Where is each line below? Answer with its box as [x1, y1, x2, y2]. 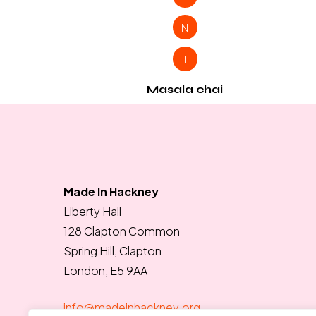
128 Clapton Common [63, 224, 180, 238]
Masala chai [147, 83, 223, 96]
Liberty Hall [63, 204, 121, 219]
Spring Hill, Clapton [63, 243, 162, 258]
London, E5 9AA [63, 263, 147, 278]
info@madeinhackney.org [63, 300, 200, 315]
